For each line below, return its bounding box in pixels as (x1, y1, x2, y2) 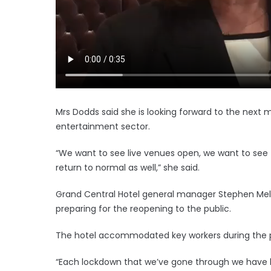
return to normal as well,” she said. (56, 161, 200, 174)
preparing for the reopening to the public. (56, 202, 231, 215)
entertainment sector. (56, 120, 150, 132)
